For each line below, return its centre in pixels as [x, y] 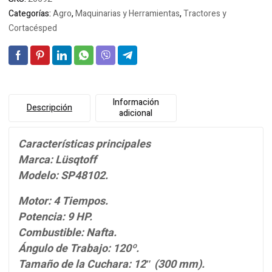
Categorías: [31, 14]
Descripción [49, 108]
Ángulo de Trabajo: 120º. [79, 249]
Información [136, 102]
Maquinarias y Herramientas [127, 14]
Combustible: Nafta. [67, 233]
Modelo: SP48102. [63, 176]
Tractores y [205, 14]
